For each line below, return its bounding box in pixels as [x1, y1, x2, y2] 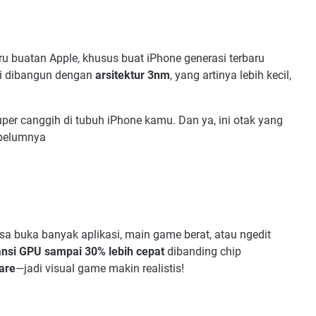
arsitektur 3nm [95, 68, 170, 83]
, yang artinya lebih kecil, [170, 68, 291, 83]
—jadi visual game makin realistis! [16, 261, 184, 275]
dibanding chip [164, 244, 241, 258]
